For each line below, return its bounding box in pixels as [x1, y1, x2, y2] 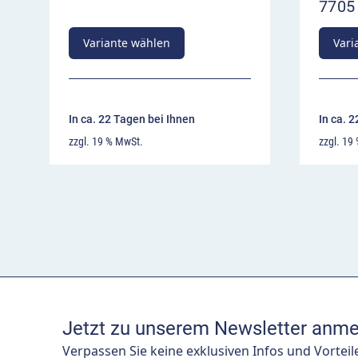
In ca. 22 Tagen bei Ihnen [69, 113, 195, 126]
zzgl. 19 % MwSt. [69, 135, 143, 149]
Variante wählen [83, 35, 170, 51]
